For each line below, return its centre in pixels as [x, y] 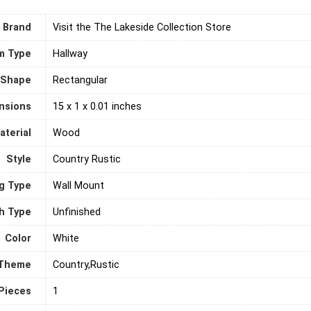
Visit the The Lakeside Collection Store [142, 27]
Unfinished [77, 212]
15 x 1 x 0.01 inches [97, 106]
